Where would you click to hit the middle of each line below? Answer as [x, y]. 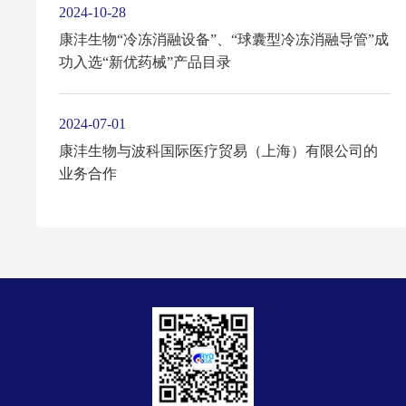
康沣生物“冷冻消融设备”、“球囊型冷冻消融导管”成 [223, 40]
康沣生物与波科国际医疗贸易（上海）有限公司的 [218, 151]
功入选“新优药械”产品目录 [145, 63]
